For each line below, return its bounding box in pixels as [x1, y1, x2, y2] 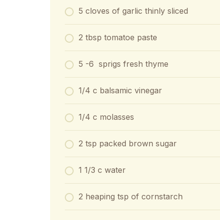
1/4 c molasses [79, 112, 134, 122]
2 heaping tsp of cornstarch [79, 192, 183, 201]
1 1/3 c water [79, 165, 126, 175]
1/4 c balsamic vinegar [79, 85, 162, 95]
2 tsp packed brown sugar [79, 138, 177, 148]
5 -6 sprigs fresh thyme [79, 59, 168, 69]
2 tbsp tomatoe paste [79, 32, 157, 42]
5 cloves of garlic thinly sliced [79, 6, 188, 16]
